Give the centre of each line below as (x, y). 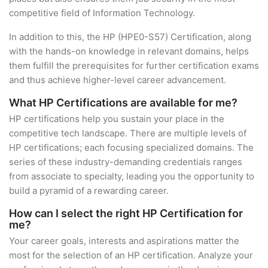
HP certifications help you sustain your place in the (117, 119)
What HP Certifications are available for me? (123, 103)
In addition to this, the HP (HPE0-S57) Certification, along (130, 37)
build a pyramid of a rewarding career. (89, 191)
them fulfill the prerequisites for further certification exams (134, 66)
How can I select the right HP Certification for (126, 213)
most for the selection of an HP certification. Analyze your (131, 255)
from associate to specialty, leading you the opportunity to (132, 176)
